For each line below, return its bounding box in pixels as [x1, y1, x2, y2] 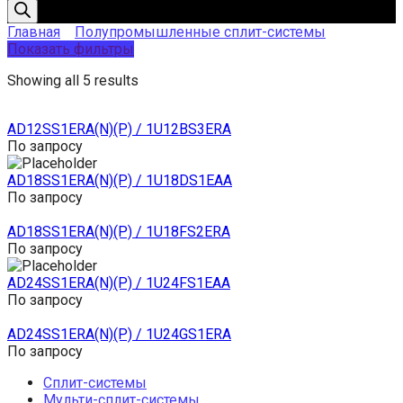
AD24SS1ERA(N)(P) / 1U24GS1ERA [7, 326, 231, 343]
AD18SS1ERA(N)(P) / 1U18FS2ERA [7, 223, 230, 240]
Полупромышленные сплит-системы [75, 23, 326, 40]
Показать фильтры [7, 40, 134, 58]
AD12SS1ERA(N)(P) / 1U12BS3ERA [7, 121, 231, 138]
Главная [7, 23, 60, 40]
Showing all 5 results [7, 72, 139, 89]
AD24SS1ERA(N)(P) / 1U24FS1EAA [7, 274, 230, 291]
